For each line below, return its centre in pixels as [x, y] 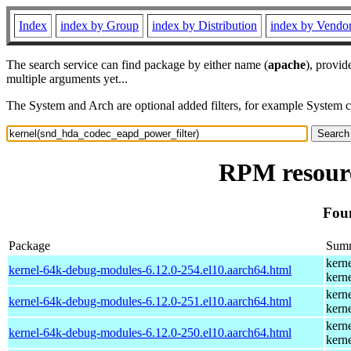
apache [287, 65]
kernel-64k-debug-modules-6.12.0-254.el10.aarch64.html [150, 270]
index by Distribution [204, 25]
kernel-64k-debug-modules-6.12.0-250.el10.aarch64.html [150, 332]
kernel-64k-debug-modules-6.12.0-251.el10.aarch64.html [150, 301]
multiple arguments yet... [67, 79]
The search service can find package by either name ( [137, 65]
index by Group [100, 25]
